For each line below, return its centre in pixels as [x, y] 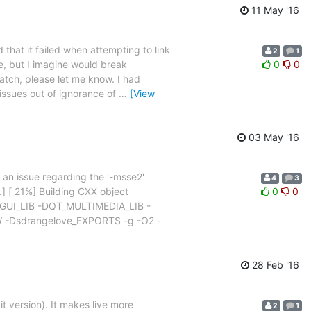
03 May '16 [272, 137]
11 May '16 [274, 10]
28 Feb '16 [274, 264]
